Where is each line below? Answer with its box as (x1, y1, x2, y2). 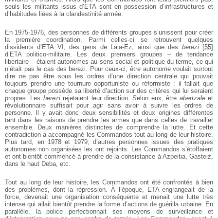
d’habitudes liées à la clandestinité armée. (5, 10, 123, 18)
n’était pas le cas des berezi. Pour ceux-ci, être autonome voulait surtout (5, 65, 213, 73)
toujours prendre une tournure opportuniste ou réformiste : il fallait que (5, 80, 213, 88)
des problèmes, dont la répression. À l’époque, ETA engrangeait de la (5, 186, 213, 194)
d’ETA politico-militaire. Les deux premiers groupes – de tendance (5, 51, 213, 58)
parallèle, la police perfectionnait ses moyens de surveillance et (5, 208, 213, 216)
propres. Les (5, 94, 43, 102)
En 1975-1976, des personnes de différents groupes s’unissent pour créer (5, 29, 213, 36)
